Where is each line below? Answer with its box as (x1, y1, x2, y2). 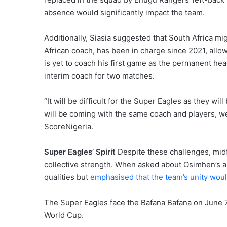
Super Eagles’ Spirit (44, 146, 116, 157)
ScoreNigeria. (44, 121, 93, 131)
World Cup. (44, 210, 84, 220)
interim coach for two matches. (44, 70, 155, 81)
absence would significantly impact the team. (44, 7, 205, 17)
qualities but (44, 172, 88, 182)
